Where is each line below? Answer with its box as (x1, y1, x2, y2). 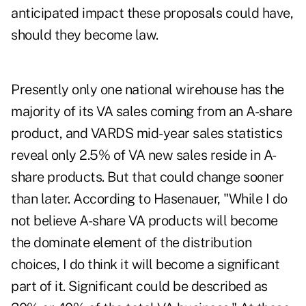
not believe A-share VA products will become (11, 212, 278, 229)
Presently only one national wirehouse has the (11, 81, 284, 98)
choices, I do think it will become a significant (11, 256, 279, 273)
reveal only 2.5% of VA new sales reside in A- (11, 147, 277, 164)
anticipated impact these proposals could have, (11, 5, 293, 22)
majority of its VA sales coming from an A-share (11, 103, 292, 120)
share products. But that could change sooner (11, 169, 283, 186)
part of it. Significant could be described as (11, 278, 268, 295)
